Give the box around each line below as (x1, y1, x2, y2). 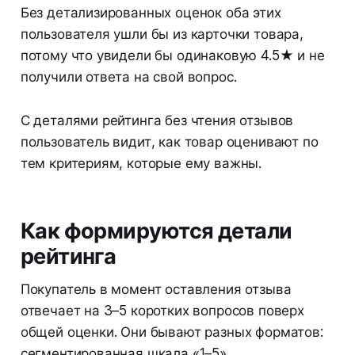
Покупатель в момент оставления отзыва (20, 281, 292, 297)
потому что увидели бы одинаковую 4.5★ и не (20, 47, 325, 63)
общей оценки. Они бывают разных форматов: (20, 323, 323, 340)
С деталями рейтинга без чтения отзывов (20, 112, 294, 128)
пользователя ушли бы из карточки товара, (20, 25, 303, 42)
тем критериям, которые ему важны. (20, 155, 262, 171)
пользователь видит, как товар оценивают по (20, 133, 319, 150)
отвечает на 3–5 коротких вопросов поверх (20, 302, 304, 319)
